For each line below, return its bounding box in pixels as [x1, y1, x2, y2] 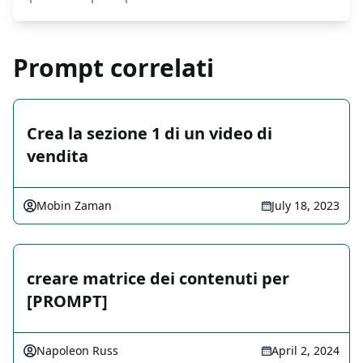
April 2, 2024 [271, 343, 340, 359]
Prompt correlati [13, 51, 214, 85]
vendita [27, 145, 88, 168]
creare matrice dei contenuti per [27, 267, 289, 290]
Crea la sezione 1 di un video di [27, 122, 272, 145]
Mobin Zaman [36, 198, 112, 214]
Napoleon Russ [36, 343, 118, 359]
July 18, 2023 [271, 198, 340, 214]
